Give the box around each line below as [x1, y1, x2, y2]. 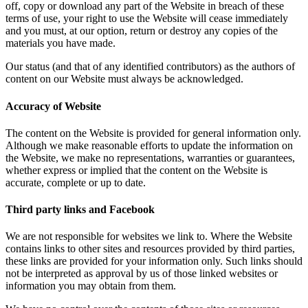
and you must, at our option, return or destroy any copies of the [5, 25, 278, 37]
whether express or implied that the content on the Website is [5, 164, 267, 176]
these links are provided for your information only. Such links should [5, 255, 302, 267]
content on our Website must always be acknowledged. [5, 73, 243, 85]
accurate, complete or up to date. [5, 176, 146, 188]
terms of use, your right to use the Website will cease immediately [5, 12, 288, 25]
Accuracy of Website [5, 100, 101, 112]
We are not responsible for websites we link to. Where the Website [5, 230, 292, 243]
